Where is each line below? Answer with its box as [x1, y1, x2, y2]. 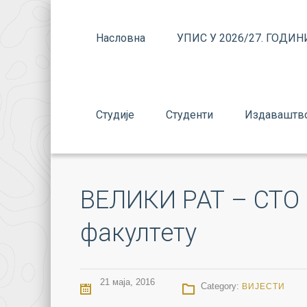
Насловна [96, 32, 145, 45]
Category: [201, 281, 242, 291]
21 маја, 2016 [97, 277, 155, 287]
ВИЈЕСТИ [242, 282, 285, 291]
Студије [96, 108, 134, 121]
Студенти [166, 108, 213, 121]
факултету [80, 219, 197, 247]
